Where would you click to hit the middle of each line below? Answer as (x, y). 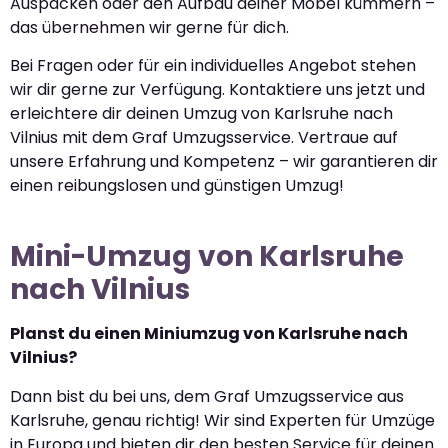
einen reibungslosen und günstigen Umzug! (177, 186)
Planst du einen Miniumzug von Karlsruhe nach (209, 334)
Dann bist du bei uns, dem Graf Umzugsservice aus (207, 396)
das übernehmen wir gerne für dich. (149, 28)
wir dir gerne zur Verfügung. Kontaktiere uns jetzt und (217, 90)
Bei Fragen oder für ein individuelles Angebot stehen (213, 66)
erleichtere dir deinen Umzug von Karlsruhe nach (201, 114)
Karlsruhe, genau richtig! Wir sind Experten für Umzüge (222, 420)
